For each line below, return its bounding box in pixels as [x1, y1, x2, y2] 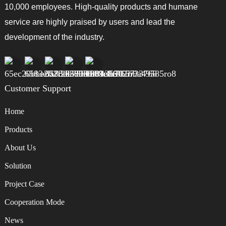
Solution [4, 161, 31, 170]
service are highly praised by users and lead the [4, 17, 175, 26]
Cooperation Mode [4, 197, 65, 206]
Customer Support [4, 83, 71, 93]
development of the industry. [4, 32, 104, 41]
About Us [4, 143, 36, 152]
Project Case [4, 179, 44, 188]
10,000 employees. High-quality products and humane [4, 2, 198, 11]
